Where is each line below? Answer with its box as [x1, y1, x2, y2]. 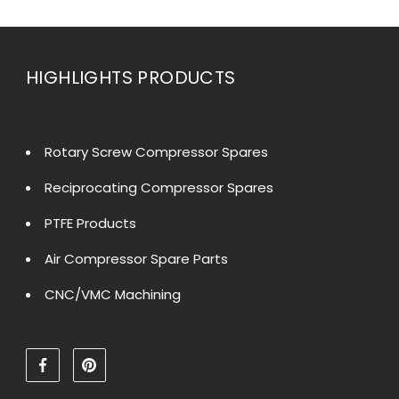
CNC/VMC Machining [45, 285, 181, 305]
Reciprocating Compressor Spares [45, 178, 273, 198]
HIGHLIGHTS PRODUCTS [26, 64, 236, 90]
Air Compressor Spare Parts [45, 249, 228, 269]
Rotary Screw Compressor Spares [45, 142, 268, 162]
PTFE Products [45, 214, 136, 233]
